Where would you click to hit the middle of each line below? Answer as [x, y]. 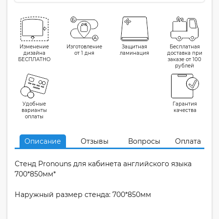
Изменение [34, 47]
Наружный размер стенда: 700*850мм [83, 195]
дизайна [34, 53]
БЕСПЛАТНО [34, 59]
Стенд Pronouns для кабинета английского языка [103, 164]
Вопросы [144, 141]
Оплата [188, 141]
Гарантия [185, 104]
